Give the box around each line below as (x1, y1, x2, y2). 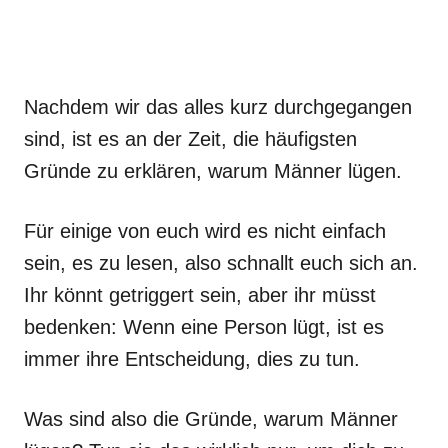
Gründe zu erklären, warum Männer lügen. (24, 160, 402, 182)
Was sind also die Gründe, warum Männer (24, 408, 398, 430)
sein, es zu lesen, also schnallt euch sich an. (24, 252, 418, 274)
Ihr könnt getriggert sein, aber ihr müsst (24, 284, 376, 306)
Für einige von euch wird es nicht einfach (24, 220, 386, 242)
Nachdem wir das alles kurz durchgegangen (24, 96, 412, 118)
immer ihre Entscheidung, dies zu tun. (24, 348, 360, 370)
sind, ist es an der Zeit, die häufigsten (24, 128, 357, 150)
